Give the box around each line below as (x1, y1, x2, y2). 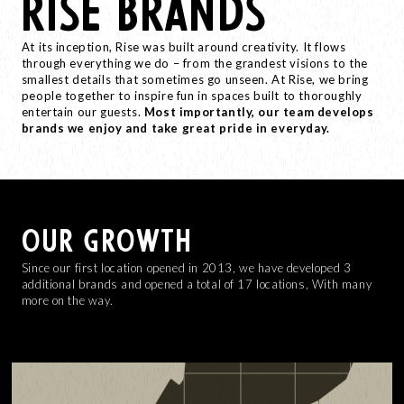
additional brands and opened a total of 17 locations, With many (21, 277, 372, 292)
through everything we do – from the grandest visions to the (21, 56, 368, 71)
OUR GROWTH (21, 225, 193, 256)
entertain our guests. (21, 105, 144, 120)
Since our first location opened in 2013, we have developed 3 (21, 261, 352, 276)
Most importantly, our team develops (143, 105, 374, 120)
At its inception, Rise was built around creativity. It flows (21, 40, 346, 55)
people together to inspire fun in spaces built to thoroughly (21, 88, 363, 104)
